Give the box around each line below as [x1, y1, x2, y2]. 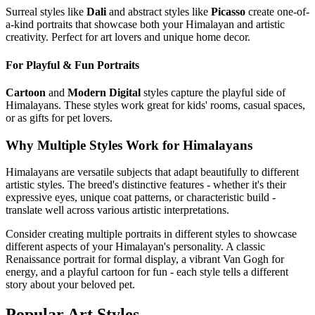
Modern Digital [67, 86, 141, 98]
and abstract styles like [106, 6, 211, 18]
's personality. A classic [164, 240, 265, 253]
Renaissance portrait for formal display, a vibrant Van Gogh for [6, 253, 284, 266]
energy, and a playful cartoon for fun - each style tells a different [6, 266, 288, 278]
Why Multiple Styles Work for [6, 137, 183, 153]
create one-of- [245, 6, 309, 18]
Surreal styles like [6, 6, 86, 18]
